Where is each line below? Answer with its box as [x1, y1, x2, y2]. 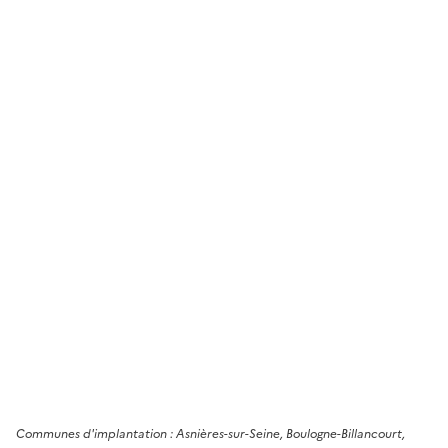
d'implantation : [80, 424, 176, 443]
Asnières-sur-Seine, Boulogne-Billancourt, [176, 424, 405, 443]
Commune [16, 424, 75, 443]
